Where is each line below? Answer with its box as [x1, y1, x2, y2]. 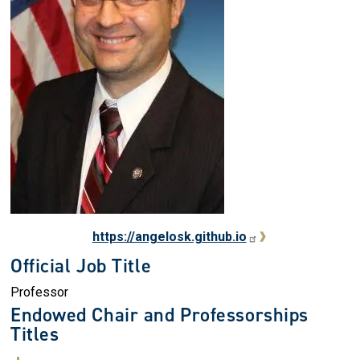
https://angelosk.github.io [92, 229, 247, 244]
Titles [10, 321, 59, 347]
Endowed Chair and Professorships [10, 302, 309, 328]
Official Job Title [10, 253, 152, 279]
